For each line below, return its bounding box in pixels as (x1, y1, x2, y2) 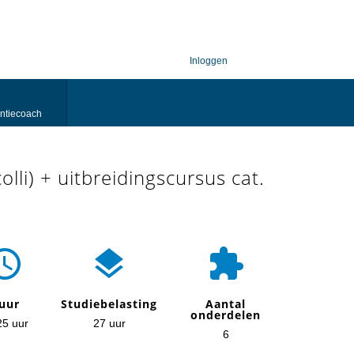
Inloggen (190, 55, 228, 66)
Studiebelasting (61, 296, 157, 311)
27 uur (92, 317, 126, 330)
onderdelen (190, 307, 261, 322)
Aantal (205, 296, 246, 311)
